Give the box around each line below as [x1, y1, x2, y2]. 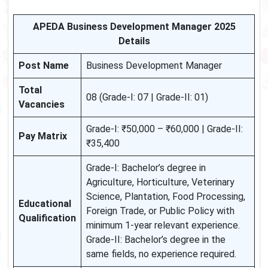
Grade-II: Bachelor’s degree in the [86, 234, 226, 246]
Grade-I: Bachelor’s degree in [86, 162, 206, 174]
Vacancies [19, 99, 65, 111]
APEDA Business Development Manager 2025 [32, 21, 236, 33]
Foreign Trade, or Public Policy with [86, 205, 234, 217]
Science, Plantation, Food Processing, [86, 191, 245, 203]
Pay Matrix [19, 130, 67, 142]
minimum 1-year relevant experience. [86, 220, 240, 232]
